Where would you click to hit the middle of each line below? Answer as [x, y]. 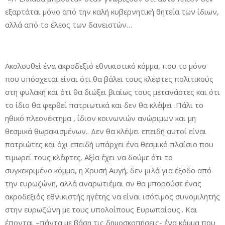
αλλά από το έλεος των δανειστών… [69, 25]
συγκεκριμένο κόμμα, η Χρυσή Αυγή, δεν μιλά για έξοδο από [108, 170]
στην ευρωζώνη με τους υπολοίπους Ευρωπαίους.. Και [101, 209]
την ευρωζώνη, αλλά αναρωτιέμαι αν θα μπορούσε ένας [103, 183]
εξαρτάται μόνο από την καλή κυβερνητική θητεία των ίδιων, [112, 12]
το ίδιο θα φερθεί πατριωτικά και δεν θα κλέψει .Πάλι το [104, 105]
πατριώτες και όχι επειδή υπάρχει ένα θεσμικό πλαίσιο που [109, 144]
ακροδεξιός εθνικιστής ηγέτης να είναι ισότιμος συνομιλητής [113, 196]
